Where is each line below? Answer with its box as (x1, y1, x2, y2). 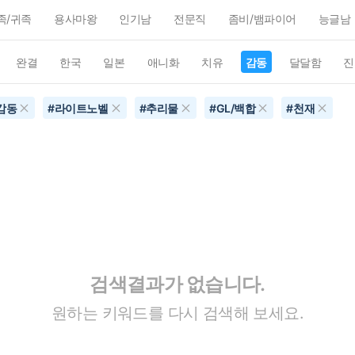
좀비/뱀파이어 (227, 12, 296, 25)
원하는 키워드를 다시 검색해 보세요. (52, 303, 303, 323)
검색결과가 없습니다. (90, 272, 265, 296)
